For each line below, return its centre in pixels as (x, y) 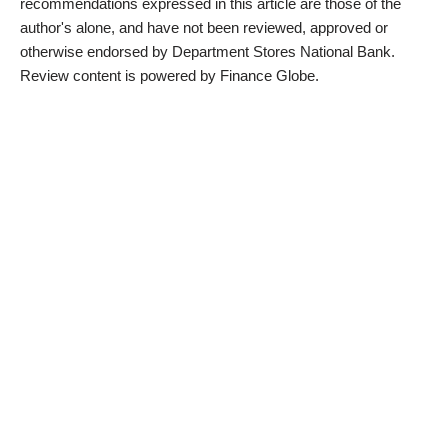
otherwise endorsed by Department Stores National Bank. (207, 51)
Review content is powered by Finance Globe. (169, 75)
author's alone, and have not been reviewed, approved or (204, 27)
